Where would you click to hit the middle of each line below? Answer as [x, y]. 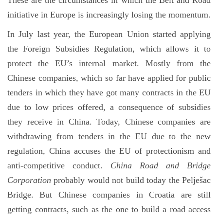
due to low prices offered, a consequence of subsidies [109, 107]
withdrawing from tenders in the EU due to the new [109, 136]
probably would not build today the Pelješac [131, 180]
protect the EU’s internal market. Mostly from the [109, 63]
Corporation [29, 180]
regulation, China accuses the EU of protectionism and [109, 151]
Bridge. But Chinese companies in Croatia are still [109, 195]
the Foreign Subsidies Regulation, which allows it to [109, 49]
